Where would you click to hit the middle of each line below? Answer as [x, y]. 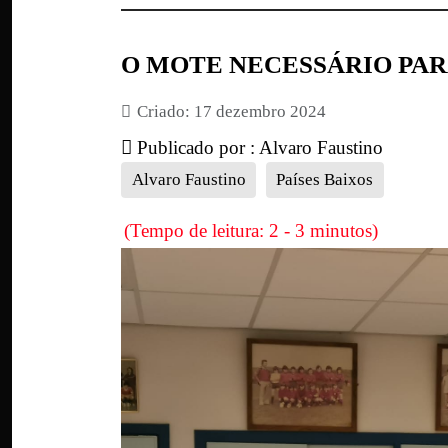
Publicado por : [195, 148]
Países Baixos [324, 179]
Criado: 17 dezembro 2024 [231, 112]
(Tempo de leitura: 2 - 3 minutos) [251, 230]
